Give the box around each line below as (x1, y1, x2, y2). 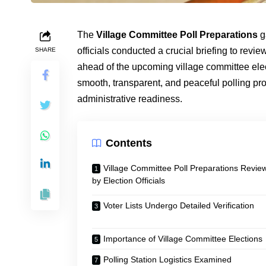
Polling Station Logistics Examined (103, 255, 232, 264)
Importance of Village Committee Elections (103, 234, 262, 243)
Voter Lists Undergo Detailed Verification (103, 201, 254, 210)
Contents (106, 137, 152, 149)
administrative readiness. (77, 94, 182, 104)
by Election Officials (92, 176, 165, 185)
